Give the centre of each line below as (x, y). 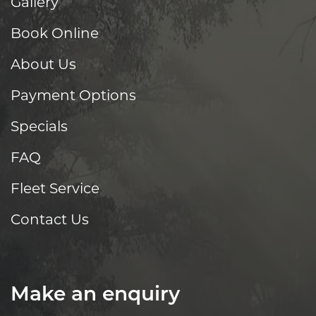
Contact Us (50, 220)
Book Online (55, 34)
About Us (43, 65)
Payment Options (73, 96)
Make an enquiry (95, 296)
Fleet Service (55, 189)
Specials (39, 127)
